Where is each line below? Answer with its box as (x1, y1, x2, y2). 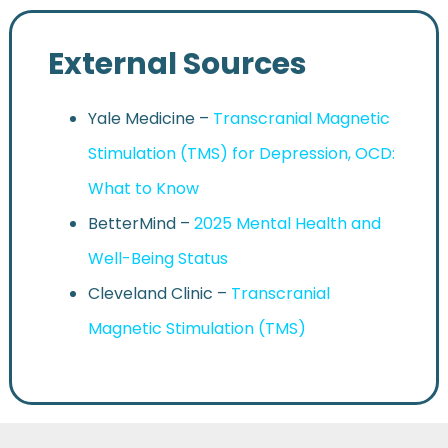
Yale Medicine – (87, 107, 209, 131)
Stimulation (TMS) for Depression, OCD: (87, 142, 395, 166)
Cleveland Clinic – (87, 282, 231, 306)
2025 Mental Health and (193, 212, 381, 236)
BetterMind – (87, 212, 194, 236)
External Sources (47, 43, 307, 86)
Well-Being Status (87, 247, 228, 271)
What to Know (87, 177, 199, 201)
